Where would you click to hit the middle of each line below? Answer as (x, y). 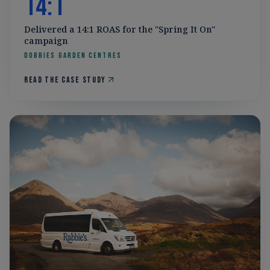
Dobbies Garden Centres (73, 55)
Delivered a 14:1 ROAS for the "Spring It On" (120, 29)
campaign (46, 40)
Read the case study (65, 80)
